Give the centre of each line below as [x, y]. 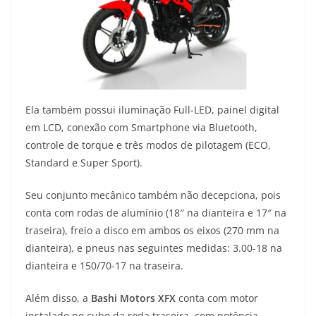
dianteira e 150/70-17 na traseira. [104, 266]
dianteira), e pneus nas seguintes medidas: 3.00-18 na [154, 248]
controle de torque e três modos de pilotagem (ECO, [148, 145]
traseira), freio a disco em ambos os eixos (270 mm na [152, 231]
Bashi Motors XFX [133, 298]
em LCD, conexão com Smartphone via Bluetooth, [141, 128]
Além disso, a [58, 298]
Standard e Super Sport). [84, 163]
